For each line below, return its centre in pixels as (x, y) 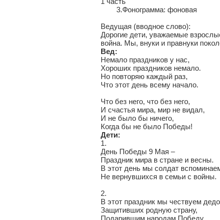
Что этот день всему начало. (150, 85)
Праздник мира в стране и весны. (157, 160)
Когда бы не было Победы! (147, 126)
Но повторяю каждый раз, (144, 76)
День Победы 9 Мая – (138, 151)
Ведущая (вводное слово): (146, 26)
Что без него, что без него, (145, 101)
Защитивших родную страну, (149, 210)
